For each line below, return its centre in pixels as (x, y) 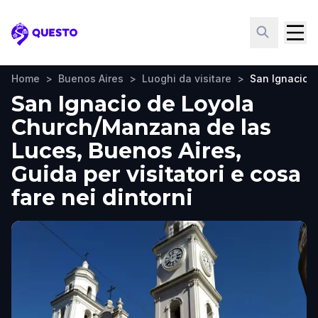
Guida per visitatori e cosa (156, 174)
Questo (32, 41)
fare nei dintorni (102, 198)
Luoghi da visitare (187, 78)
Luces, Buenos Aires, (126, 151)
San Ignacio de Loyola (133, 104)
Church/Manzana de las (141, 127)
